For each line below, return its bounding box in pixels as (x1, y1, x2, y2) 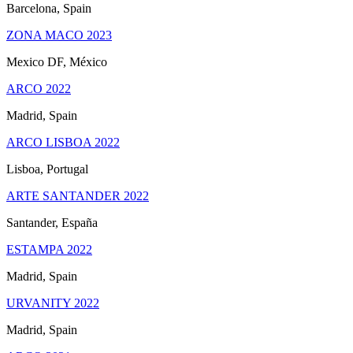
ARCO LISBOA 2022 (6, 136, 120, 149)
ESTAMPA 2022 (6, 243, 92, 256)
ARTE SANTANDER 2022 (6, 189, 149, 203)
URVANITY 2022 (6, 296, 99, 310)
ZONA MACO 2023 (6, 28, 112, 42)
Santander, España (6, 216, 98, 229)
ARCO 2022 (6, 82, 71, 95)
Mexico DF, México (6, 55, 107, 69)
